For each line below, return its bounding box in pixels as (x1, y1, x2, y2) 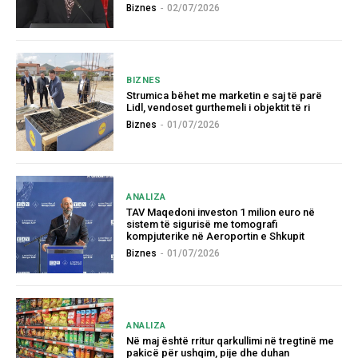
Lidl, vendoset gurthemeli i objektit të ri (126, 101, 311, 114)
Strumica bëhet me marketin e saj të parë (126, 89, 323, 102)
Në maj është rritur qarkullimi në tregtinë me (126, 334, 335, 347)
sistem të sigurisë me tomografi (126, 217, 278, 230)
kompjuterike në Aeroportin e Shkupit (126, 229, 305, 242)
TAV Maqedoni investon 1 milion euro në (126, 205, 316, 218)
